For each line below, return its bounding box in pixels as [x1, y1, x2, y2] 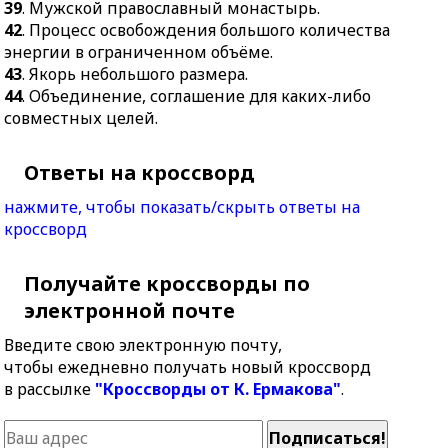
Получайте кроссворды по [24, 270, 311, 297]
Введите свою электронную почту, [4, 334, 283, 356]
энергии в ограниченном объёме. [4, 41, 274, 63]
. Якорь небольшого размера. [22, 63, 249, 85]
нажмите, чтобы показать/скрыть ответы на [4, 196, 361, 218]
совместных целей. [4, 107, 159, 129]
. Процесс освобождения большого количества [22, 19, 391, 41]
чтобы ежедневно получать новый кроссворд [4, 356, 372, 378]
